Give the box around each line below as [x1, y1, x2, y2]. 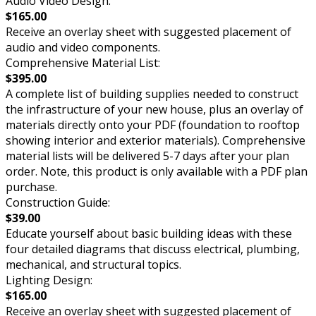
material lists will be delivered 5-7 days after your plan [6, 147, 289, 164]
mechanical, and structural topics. [6, 256, 181, 272]
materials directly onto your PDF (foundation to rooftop [6, 116, 300, 133]
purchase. [6, 178, 57, 195]
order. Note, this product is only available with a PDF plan [6, 163, 308, 179]
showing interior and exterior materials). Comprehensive [6, 132, 305, 148]
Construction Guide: [6, 194, 110, 210]
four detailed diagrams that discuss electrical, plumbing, [6, 241, 300, 257]
